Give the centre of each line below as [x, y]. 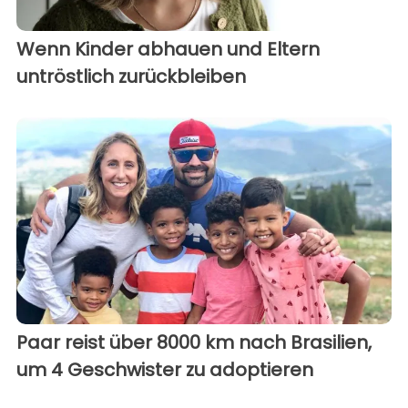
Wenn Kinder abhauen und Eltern [168, 50]
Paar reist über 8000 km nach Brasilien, [194, 342]
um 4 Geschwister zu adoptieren [165, 369]
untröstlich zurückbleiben [131, 77]
